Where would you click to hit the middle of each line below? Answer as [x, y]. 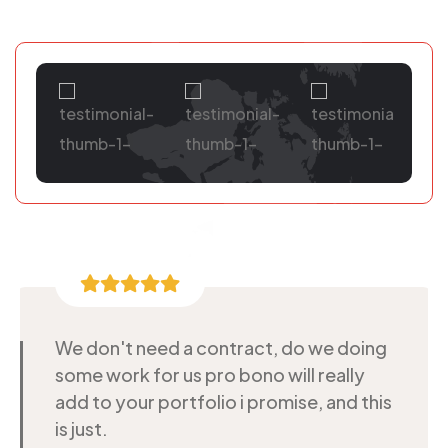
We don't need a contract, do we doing [221, 347]
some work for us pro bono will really [210, 374]
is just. [81, 428]
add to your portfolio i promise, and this [223, 401]
